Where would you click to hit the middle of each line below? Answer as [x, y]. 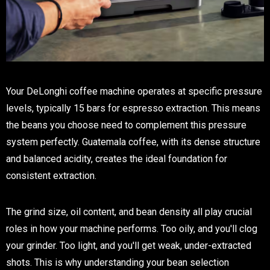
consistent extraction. [51, 176]
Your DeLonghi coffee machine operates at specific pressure [134, 92]
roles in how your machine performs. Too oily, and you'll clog [132, 229]
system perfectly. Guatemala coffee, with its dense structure [133, 142]
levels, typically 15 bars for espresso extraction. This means [133, 108]
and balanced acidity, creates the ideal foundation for [117, 159]
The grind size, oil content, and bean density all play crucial [129, 212]
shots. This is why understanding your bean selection [118, 263]
